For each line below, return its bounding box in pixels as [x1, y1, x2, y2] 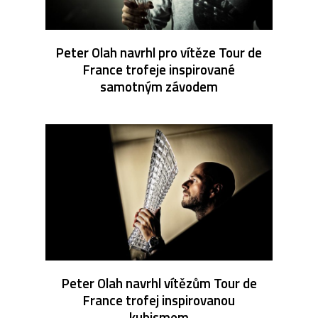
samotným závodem [100, 75, 218, 97]
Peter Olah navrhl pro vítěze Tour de [56, 41, 262, 62]
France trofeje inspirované [83, 58, 235, 79]
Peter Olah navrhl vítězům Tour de [61, 272, 257, 293]
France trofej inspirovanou [83, 289, 235, 310]
